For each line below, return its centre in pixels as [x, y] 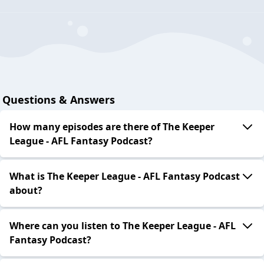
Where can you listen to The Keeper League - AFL [123, 226]
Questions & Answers [59, 100]
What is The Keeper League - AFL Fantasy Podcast [125, 176]
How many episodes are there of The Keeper [112, 127]
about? [26, 191]
